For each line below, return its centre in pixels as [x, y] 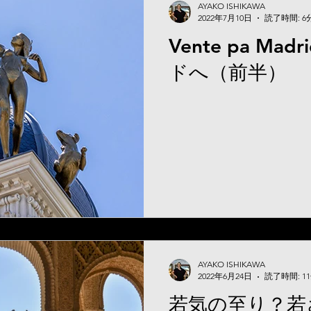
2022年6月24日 [225, 276]
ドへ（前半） [228, 72]
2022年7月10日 [225, 17]
